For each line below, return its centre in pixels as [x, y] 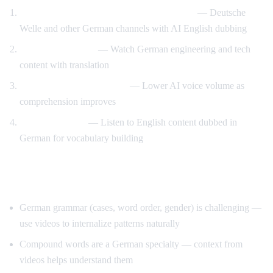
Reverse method [53, 122]
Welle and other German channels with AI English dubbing [133, 28]
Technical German [58, 49]
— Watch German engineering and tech [173, 49]
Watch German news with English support [107, 12]
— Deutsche [220, 12]
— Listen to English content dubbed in [161, 122]
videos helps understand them [76, 260]
